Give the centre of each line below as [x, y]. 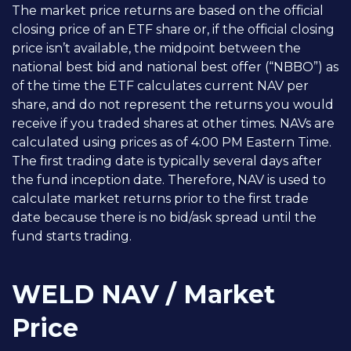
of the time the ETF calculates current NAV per [160, 86]
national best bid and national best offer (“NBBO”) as [175, 67]
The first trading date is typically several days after [167, 161]
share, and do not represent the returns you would [173, 105]
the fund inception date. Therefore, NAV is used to [169, 180]
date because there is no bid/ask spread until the [164, 218]
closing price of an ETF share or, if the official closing [173, 30]
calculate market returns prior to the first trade [160, 199]
